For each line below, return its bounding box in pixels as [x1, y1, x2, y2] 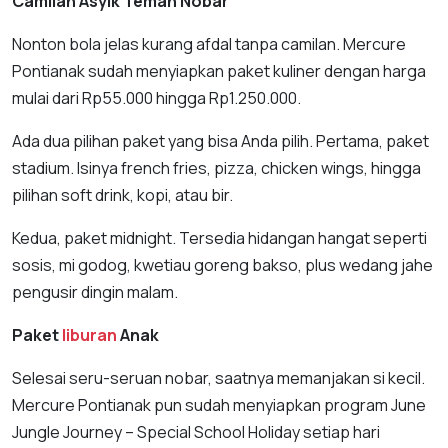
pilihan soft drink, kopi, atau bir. [12, 183, 233, 206]
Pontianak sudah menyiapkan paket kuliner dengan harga [12, 59, 426, 82]
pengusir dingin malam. [12, 280, 178, 303]
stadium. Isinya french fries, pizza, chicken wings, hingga [12, 156, 421, 179]
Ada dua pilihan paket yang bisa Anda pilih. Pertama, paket [12, 129, 429, 152]
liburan [62, 323, 117, 346]
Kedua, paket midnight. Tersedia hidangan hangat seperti [12, 226, 427, 249]
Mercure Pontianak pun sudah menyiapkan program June [12, 393, 426, 416]
